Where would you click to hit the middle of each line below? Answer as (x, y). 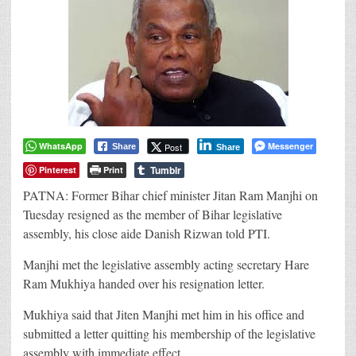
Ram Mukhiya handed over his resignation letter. (144, 283)
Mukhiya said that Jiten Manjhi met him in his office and (164, 314)
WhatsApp (61, 145)
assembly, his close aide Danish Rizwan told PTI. (147, 233)
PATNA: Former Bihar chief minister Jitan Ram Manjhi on (170, 195)
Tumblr (166, 170)
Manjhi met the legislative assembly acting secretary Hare (166, 264)
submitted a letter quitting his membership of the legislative (169, 333)
